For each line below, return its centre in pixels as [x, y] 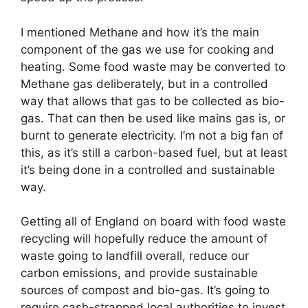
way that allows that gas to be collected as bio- [153, 101]
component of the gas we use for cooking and [147, 49]
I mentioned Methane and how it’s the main [140, 32]
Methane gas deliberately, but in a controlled [144, 84]
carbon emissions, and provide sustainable [139, 273]
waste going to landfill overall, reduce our [135, 256]
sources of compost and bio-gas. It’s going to [145, 290]
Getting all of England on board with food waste [153, 221]
